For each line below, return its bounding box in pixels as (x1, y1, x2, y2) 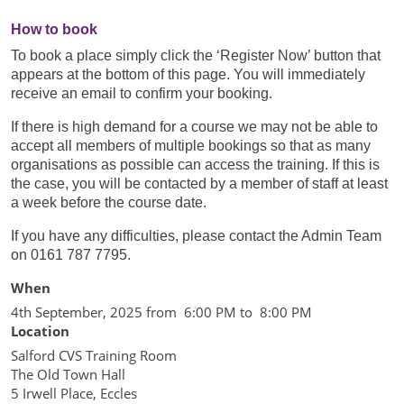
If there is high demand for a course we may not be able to (11, 119, 378, 134)
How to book (11, 22, 97, 37)
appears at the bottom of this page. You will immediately (11, 67, 365, 82)
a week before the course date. (11, 195, 207, 210)
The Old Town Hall (11, 365, 125, 383)
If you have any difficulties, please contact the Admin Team (11, 228, 381, 243)
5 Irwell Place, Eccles (11, 384, 137, 402)
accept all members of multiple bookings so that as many (11, 138, 371, 153)
